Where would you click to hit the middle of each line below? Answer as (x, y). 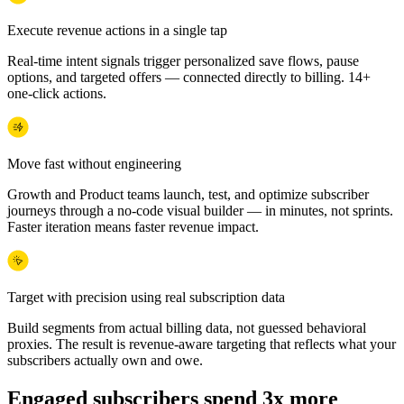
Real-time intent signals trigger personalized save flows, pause (183, 61)
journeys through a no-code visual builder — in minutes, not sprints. (200, 211)
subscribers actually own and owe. (105, 361)
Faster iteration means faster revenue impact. (133, 227)
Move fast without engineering (94, 164)
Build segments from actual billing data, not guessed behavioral (187, 328)
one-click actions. (57, 94)
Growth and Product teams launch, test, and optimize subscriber (188, 195)
